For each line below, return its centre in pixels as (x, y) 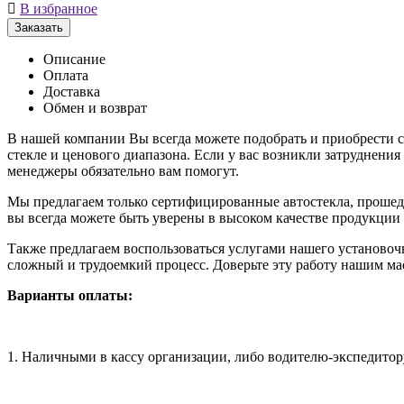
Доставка (72, 91)
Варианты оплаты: (70, 295)
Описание (74, 59)
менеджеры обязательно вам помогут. (123, 170)
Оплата (66, 75)
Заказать (39, 27)
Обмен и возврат (95, 107)
